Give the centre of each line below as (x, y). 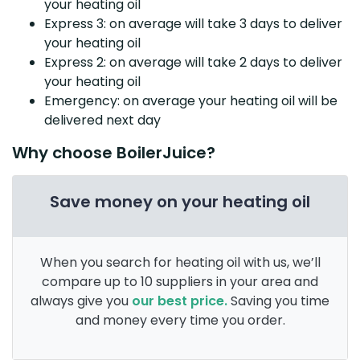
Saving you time (278, 301)
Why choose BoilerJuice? (114, 152)
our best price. (180, 301)
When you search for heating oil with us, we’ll (180, 262)
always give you (81, 301)
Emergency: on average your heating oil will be (191, 100)
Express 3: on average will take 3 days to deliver (193, 23)
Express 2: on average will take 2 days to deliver (193, 62)
